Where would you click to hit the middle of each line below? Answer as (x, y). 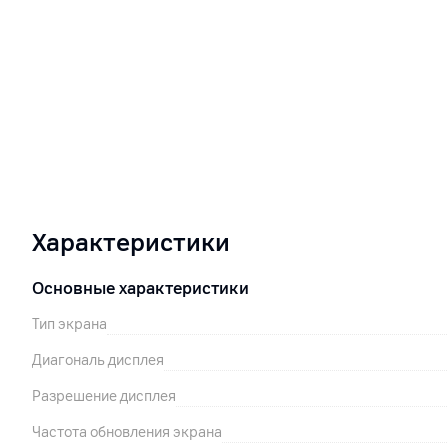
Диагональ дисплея (98, 360)
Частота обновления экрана (127, 432)
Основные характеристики (140, 288)
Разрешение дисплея (104, 396)
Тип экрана (69, 324)
